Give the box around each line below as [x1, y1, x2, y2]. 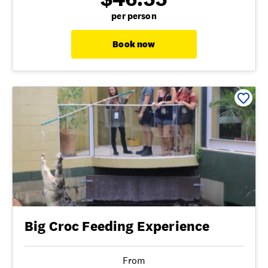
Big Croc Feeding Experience [25, 217, 210, 235]
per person [111, 10, 157, 22]
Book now [112, 38, 156, 50]
